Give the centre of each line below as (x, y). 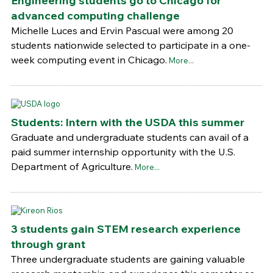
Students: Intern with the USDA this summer (127, 122)
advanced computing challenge (95, 16)
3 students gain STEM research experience (126, 229)
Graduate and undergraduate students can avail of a (129, 137)
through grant (48, 244)
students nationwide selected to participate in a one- (130, 45)
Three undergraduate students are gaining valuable (128, 259)
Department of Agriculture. (72, 166)
